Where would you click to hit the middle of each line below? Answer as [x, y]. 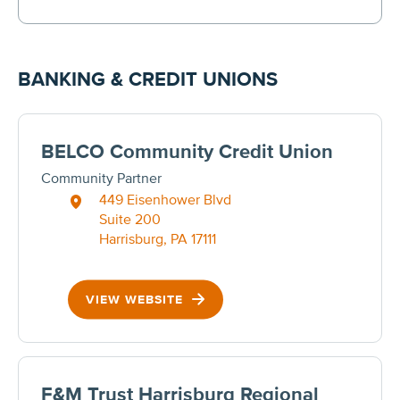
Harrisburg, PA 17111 [158, 239]
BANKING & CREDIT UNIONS [148, 79]
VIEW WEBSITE [137, 299]
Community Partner [101, 178]
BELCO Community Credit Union [187, 152]
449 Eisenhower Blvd [165, 200]
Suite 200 [130, 219]
